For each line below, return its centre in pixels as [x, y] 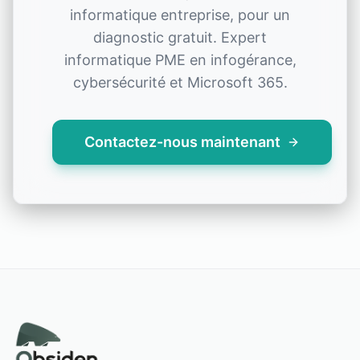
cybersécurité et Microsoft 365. [180, 82]
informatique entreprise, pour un [180, 15]
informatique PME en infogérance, [180, 60]
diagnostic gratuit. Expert [180, 37]
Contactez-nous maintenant [182, 142]
